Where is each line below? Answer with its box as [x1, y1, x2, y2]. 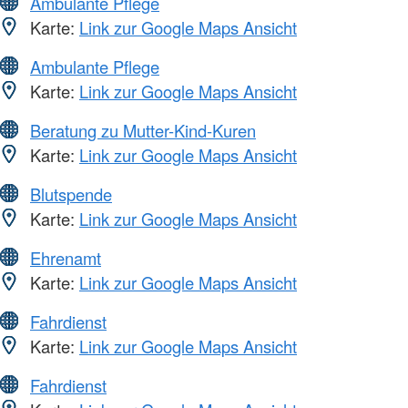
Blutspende [30, 181, 112, 206]
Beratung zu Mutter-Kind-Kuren [30, 117, 256, 142]
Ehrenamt [30, 245, 101, 270]
